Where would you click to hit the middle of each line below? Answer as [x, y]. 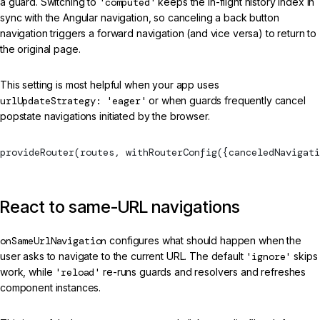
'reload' [78, 272]
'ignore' [269, 256]
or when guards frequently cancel [226, 100]
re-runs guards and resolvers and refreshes [203, 271]
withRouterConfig [171, 152]
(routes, [100, 152]
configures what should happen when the [204, 240]
